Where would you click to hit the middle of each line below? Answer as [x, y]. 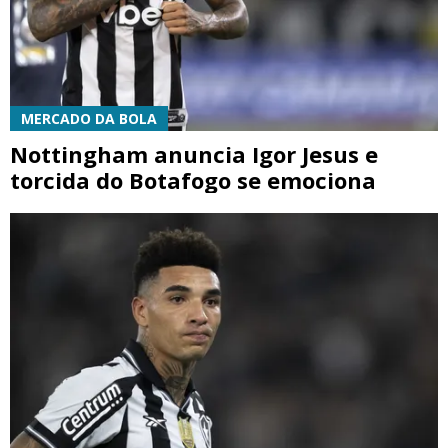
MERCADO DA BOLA [89, 119]
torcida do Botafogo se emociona [193, 180]
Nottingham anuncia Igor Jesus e [194, 154]
